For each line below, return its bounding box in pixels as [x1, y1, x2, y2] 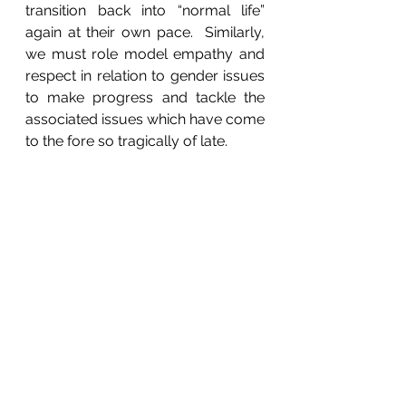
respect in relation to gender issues [25, 67, 265, 85]
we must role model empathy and [25, 45, 265, 63]
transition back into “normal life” [25, 2, 265, 20]
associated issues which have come [25, 111, 265, 129]
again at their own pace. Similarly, [25, 24, 265, 42]
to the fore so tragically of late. [25, 132, 235, 150]
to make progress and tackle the [25, 89, 265, 107]
